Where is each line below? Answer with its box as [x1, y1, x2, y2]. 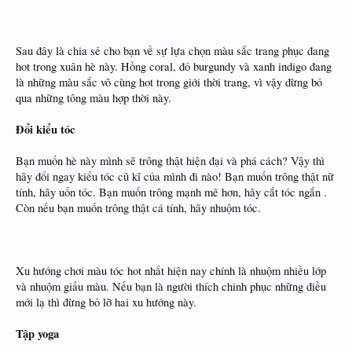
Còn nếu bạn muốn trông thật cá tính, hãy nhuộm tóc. [16, 200, 261, 215]
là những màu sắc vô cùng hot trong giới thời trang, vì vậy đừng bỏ [16, 75, 322, 90]
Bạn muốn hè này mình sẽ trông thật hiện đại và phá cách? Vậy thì [16, 153, 324, 168]
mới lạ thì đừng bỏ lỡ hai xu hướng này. [16, 295, 196, 310]
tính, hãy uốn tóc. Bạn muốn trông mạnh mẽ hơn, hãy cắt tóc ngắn [16, 185, 324, 200]
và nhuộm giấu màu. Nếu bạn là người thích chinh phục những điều [16, 279, 326, 294]
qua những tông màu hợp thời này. [16, 90, 171, 105]
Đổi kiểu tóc [16, 121, 75, 137]
